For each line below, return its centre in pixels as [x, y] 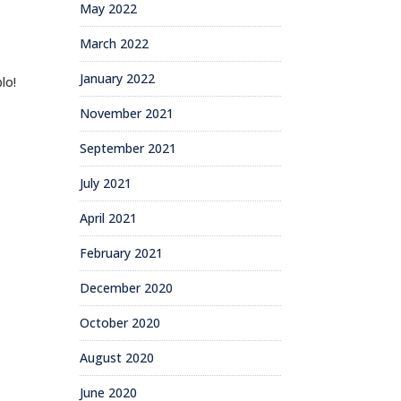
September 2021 [128, 148]
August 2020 [117, 357]
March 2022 [115, 43]
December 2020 [127, 287]
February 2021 [122, 252]
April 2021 [109, 218]
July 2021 [106, 183]
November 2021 [127, 113]
